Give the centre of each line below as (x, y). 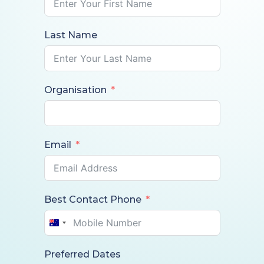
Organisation (75, 90)
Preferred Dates (82, 254)
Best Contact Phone (93, 199)
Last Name (70, 35)
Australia (74, 226)
